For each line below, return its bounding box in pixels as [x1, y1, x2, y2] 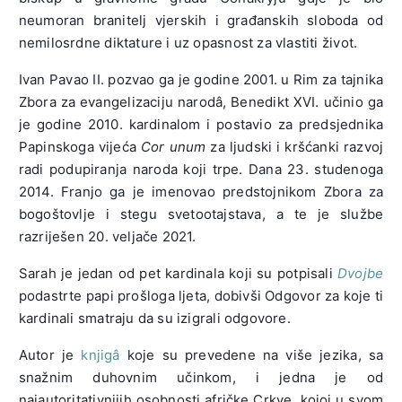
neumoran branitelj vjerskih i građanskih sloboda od [18, 11, 384, 29]
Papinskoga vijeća [18, 137, 142, 155]
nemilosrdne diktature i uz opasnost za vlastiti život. [18, 33, 358, 51]
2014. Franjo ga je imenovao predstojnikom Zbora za [18, 182, 384, 200]
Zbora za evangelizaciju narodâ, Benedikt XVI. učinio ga [18, 92, 384, 110]
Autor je [18, 345, 82, 363]
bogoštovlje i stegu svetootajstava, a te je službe [18, 205, 384, 223]
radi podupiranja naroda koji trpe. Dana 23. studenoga [18, 160, 384, 178]
